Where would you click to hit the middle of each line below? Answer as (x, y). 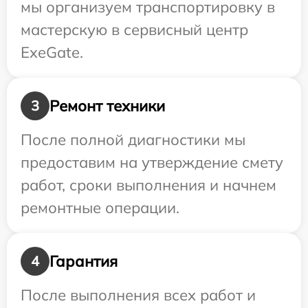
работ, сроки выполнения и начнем (148, 185)
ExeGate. (52, 53)
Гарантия (84, 261)
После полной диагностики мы (133, 140)
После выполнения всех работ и (138, 295)
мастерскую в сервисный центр (134, 30)
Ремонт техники (107, 106)
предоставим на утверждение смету (152, 163)
